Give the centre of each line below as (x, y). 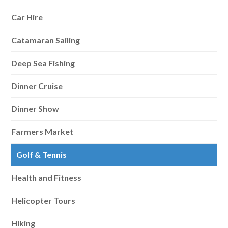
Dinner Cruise (37, 86)
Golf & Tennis (42, 154)
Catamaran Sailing (46, 40)
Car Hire (27, 17)
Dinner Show (35, 109)
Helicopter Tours (44, 200)
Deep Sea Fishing (43, 63)
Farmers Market (42, 132)
